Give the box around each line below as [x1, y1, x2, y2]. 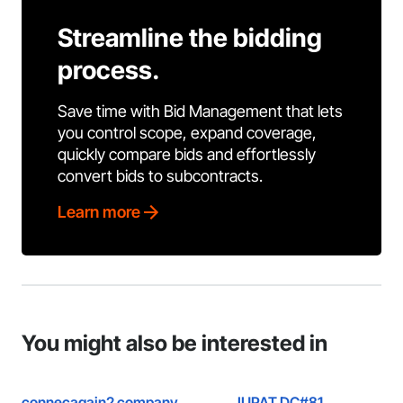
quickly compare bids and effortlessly [58, 145, 316, 164]
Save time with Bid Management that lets [58, 102, 343, 121]
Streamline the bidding [58, 22, 322, 53]
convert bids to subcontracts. [58, 166, 263, 185]
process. [58, 55, 160, 85]
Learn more [58, 202, 140, 221]
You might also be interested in [22, 330, 327, 356]
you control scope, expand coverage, [58, 123, 317, 142]
